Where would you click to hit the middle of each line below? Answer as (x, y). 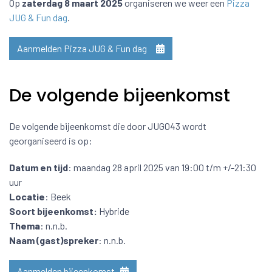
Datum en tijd (39, 167)
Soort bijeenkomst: (53, 211)
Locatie (27, 196)
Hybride (113, 211)
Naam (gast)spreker (54, 240)
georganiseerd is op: (51, 141)
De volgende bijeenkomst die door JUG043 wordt (108, 126)
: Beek (58, 196)
